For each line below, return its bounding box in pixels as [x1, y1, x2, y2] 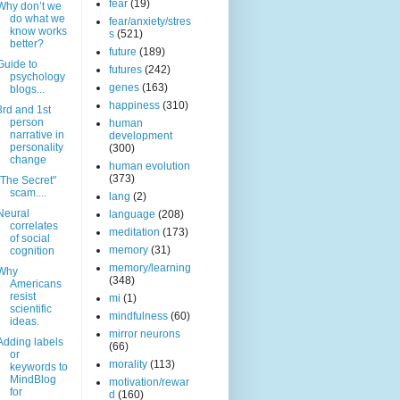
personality [9, 141, 63, 154]
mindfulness [109, 310, 168, 323]
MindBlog [9, 373, 56, 387]
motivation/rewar [109, 376, 189, 389]
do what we [9, 12, 65, 26]
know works [9, 25, 67, 38]
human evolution [109, 160, 190, 173]
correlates [9, 220, 58, 233]
